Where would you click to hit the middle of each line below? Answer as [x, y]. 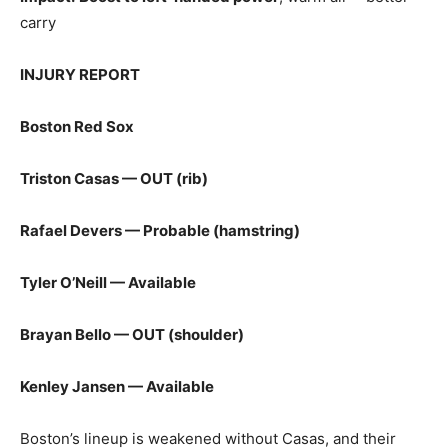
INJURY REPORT [80, 74]
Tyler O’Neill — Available [108, 282]
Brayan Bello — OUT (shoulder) [132, 334]
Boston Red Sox [77, 126]
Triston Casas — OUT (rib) [114, 178]
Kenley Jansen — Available [117, 386]
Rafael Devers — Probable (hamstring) [160, 230]
